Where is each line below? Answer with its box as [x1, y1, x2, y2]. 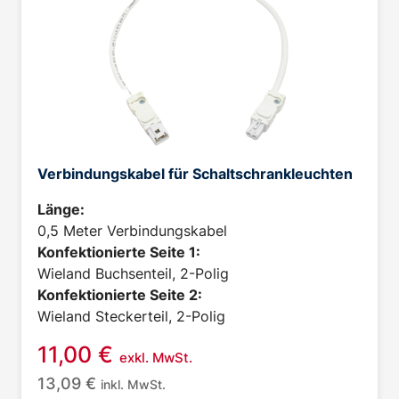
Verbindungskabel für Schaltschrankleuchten [37, 165, 353, 183]
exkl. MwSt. [119, 349, 192, 367]
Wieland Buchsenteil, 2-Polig [37, 265, 229, 283]
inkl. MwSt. [101, 377, 166, 393]
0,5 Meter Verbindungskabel [37, 222, 227, 240]
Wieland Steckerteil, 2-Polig [37, 307, 225, 326]
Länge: [37, 200, 85, 219]
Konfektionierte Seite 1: [37, 243, 200, 262]
